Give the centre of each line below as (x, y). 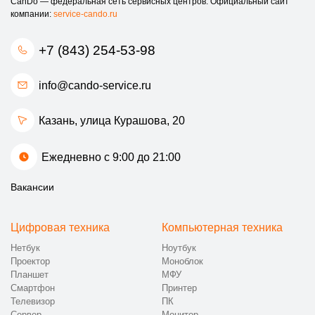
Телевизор (33, 302)
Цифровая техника (60, 228)
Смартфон (33, 288)
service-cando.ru (85, 14)
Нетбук (25, 248)
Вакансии (32, 187)
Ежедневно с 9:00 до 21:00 (111, 157)
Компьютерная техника (222, 228)
